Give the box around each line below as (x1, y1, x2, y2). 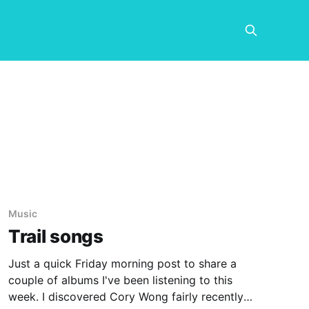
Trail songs (8, 226, 103, 247)
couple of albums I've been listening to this (8, 273, 232, 287)
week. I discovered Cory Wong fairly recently (8, 290, 243, 303)
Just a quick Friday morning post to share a (8, 257, 237, 270)
